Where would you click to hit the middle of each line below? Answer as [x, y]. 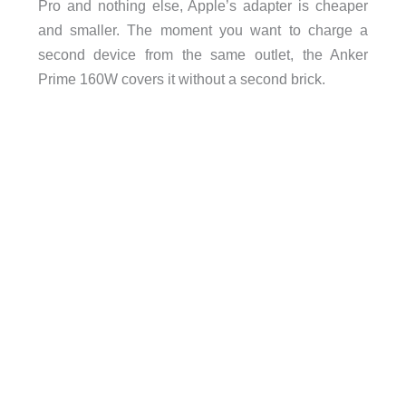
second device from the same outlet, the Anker [203, 55]
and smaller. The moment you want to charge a [203, 30]
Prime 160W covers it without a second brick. [181, 79]
